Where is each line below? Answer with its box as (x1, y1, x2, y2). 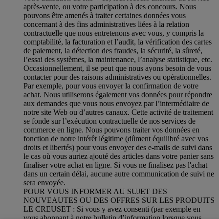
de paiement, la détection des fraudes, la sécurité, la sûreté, (23, 46, 202, 55)
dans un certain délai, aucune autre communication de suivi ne (23, 170, 214, 178)
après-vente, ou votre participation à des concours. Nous (23, 2, 196, 11)
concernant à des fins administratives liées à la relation (23, 20, 189, 29)
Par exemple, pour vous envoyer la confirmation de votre (23, 82, 198, 90)
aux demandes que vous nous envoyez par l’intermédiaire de (23, 99, 209, 108)
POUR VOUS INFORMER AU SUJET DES (23, 187, 167, 196)
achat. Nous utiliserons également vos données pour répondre (23, 90, 212, 99)
